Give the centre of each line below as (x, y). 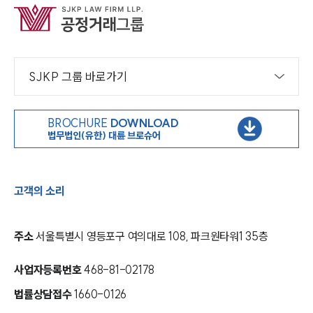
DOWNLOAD (144, 123)
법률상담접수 (44, 294)
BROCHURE (79, 123)
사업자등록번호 (48, 270)
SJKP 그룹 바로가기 (78, 77)
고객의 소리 (39, 191)
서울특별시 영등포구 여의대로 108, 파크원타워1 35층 (152, 236)
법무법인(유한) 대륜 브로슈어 (104, 136)
